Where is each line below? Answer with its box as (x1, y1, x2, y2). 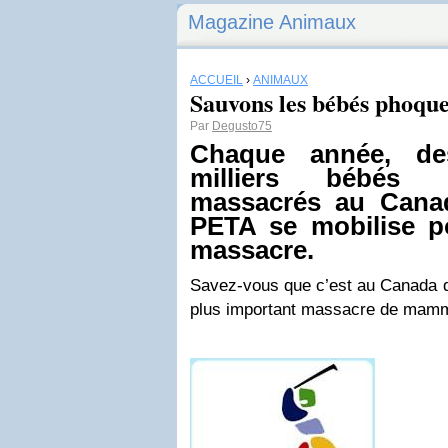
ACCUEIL (190, 73, 243, 87)
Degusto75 (212, 119, 272, 133)
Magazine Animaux (188, 11, 356, 33)
